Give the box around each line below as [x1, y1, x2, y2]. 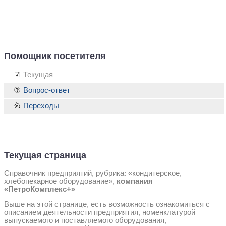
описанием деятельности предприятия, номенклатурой [4, 208, 195, 217]
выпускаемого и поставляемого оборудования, [4, 216, 166, 225]
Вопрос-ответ [23, 86, 70, 95]
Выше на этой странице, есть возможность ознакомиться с [4, 200, 210, 209]
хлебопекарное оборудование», [4, 177, 117, 186]
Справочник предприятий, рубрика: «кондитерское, [4, 169, 182, 178]
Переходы [23, 102, 59, 110]
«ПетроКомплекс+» [4, 185, 75, 194]
